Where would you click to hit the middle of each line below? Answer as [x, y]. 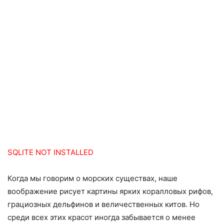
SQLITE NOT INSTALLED [50, 152]
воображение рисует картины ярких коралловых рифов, [110, 191]
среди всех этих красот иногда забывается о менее [101, 217]
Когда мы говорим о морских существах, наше [92, 178]
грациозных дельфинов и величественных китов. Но [103, 204]
